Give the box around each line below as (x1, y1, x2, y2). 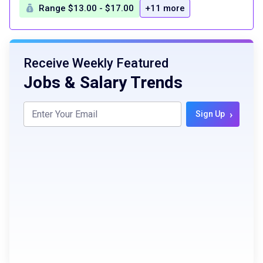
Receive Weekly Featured (23, 55, 168, 70)
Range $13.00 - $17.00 (39, 2, 134, 14)
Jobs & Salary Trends (23, 72, 183, 92)
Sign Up (195, 109, 225, 119)
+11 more (145, 2, 185, 14)
